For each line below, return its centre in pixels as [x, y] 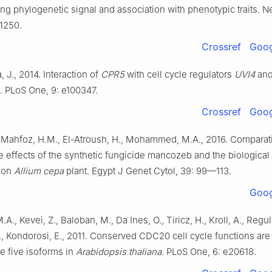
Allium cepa [39, 171]
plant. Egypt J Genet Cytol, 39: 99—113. [148, 171]
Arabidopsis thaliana [119, 252]
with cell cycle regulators [179, 75]
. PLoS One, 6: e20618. [209, 252]
